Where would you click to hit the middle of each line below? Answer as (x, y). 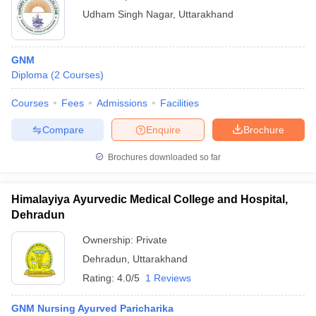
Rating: (100, 278)
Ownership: (109, 240)
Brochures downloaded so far (163, 157)
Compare (63, 129)
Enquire (163, 129)
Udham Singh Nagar (128, 14)
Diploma (30, 75)
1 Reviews (168, 278)
